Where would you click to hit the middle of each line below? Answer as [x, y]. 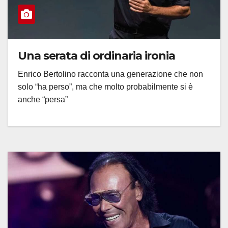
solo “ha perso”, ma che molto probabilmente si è [105, 87]
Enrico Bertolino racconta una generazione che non [110, 74]
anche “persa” [43, 100]
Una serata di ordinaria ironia [96, 56]
